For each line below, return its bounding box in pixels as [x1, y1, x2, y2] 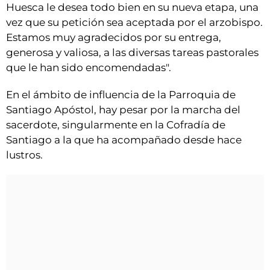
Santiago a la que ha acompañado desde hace [6, 134, 242, 146]
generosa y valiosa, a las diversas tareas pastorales [6, 46, 259, 59]
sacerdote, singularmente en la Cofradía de [6, 119, 225, 131]
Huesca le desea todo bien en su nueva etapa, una [6, 1, 259, 14]
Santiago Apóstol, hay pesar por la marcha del [6, 104, 240, 116]
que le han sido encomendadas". [6, 61, 171, 74]
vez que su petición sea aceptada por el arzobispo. [6, 16, 263, 29]
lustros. [6, 149, 43, 162]
